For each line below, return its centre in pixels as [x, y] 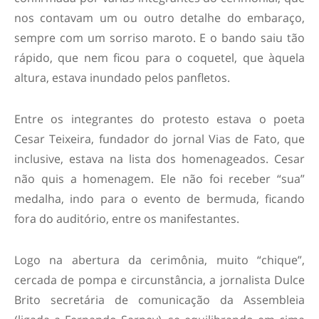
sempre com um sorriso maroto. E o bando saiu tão [159, 38]
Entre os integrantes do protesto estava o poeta [159, 119]
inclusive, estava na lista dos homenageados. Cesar [159, 159]
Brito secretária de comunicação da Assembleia [159, 300]
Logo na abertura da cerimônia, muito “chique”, [159, 260]
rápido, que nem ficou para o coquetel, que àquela [159, 58]
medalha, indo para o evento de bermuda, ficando [159, 199]
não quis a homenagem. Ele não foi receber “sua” [159, 179]
